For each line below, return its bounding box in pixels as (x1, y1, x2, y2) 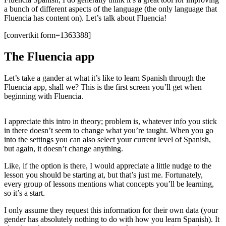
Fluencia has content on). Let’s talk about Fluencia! (4, 13, 166, 22)
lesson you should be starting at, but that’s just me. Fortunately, (4, 170, 203, 179)
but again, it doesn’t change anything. (4, 144, 123, 153)
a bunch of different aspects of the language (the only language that (4, 4, 217, 13)
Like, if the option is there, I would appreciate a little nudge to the (4, 161, 211, 170)
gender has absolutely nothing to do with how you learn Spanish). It (4, 214, 219, 223)
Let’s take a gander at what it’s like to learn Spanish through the (4, 73, 205, 82)
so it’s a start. (4, 188, 45, 197)
